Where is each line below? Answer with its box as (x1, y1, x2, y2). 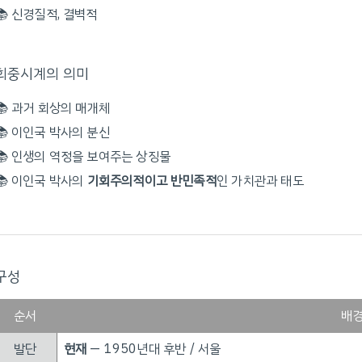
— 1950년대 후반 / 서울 (86, 339, 221, 359)
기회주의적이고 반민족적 (86, 171, 217, 191)
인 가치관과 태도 (216, 171, 304, 191)
